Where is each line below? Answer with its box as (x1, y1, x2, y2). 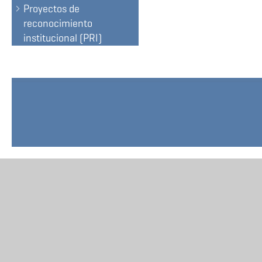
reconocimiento (23, 17, 92, 30)
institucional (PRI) (23, 32, 102, 44)
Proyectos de (23, 2, 80, 15)
